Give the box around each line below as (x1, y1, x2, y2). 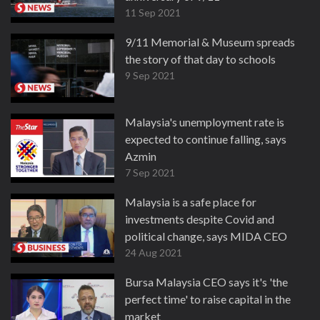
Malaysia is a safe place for (125, 195, 256, 209)
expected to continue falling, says (125, 132, 286, 146)
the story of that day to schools (125, 52, 276, 66)
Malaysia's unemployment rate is (125, 115, 284, 129)
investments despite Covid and (125, 212, 274, 226)
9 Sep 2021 (125, 69, 175, 81)
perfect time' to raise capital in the (125, 292, 291, 306)
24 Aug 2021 (125, 246, 182, 259)
